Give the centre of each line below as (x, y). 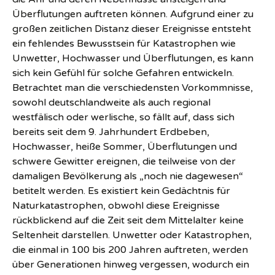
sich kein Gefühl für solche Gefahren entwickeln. (123, 73)
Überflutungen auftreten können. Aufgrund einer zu (133, 14)
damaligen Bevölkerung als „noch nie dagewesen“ (128, 176)
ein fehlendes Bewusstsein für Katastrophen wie (124, 44)
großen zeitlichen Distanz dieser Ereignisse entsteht (132, 29)
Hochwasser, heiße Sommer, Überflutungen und (125, 147)
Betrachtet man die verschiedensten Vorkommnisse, (133, 88)
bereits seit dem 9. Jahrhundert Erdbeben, (111, 132)
